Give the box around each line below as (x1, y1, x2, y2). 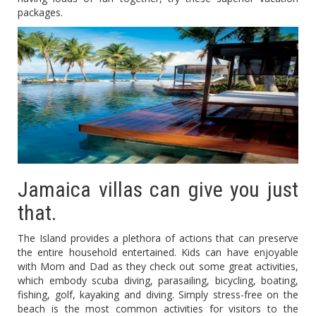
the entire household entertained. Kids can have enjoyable (18, 245, 298, 260)
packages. (18, 6, 63, 19)
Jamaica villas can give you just (18, 177, 298, 202)
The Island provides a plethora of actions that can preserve (18, 231, 298, 245)
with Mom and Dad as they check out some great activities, (18, 260, 298, 274)
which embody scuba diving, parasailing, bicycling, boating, (18, 274, 298, 288)
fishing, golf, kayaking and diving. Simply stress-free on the (18, 288, 298, 302)
